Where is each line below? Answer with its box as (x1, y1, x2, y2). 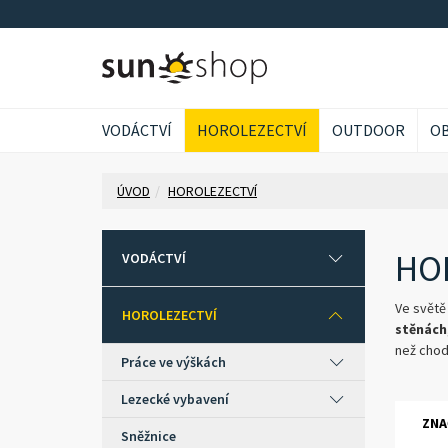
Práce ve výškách (121, 353, 226, 371)
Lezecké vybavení (121, 390, 229, 408)
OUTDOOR (332, 120, 405, 140)
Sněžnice (121, 427, 176, 445)
